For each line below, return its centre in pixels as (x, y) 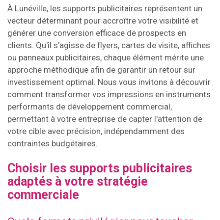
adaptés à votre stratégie (78, 181)
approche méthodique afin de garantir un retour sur (101, 69)
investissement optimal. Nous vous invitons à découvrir (109, 82)
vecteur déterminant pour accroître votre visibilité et (103, 20)
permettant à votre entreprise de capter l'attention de (105, 119)
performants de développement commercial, (90, 106)
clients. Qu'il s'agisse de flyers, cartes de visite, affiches (109, 45)
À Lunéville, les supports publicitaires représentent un (105, 8)
